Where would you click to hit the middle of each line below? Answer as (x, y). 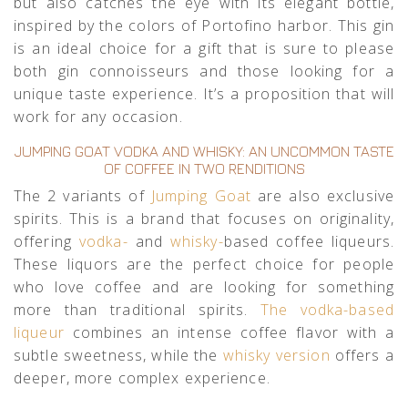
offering (46, 242)
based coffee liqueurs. (309, 242)
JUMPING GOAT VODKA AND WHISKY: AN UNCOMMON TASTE (204, 152)
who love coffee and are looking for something (204, 287)
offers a (364, 356)
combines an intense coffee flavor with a (229, 333)
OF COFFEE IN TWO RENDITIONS (204, 169)
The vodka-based (327, 310)
